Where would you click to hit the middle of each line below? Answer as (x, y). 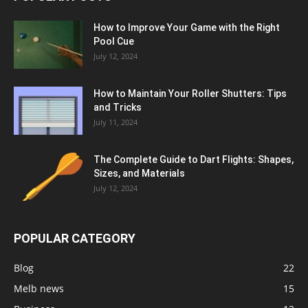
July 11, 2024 (115, 122)
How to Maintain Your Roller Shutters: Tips (190, 94)
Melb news (39, 289)
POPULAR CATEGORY (75, 239)
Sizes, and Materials (139, 174)
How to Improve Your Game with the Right (187, 28)
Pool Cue (114, 42)
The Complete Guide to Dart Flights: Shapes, (194, 160)
